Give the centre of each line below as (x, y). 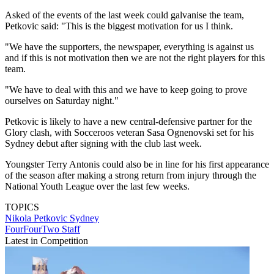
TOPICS (22, 207)
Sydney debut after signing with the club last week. (103, 144)
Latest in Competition (46, 241)
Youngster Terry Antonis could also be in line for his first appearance (137, 165)
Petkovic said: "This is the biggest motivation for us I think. (119, 26)
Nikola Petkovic (37, 218)
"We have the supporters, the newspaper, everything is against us (129, 47)
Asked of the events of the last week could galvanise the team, (124, 15)
